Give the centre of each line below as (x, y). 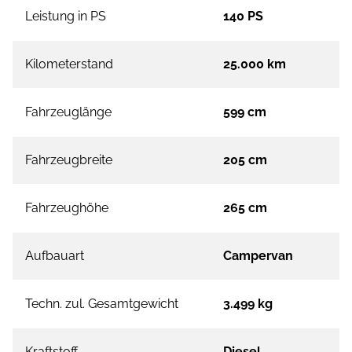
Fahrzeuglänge (68, 112)
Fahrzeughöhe (67, 208)
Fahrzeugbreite (69, 160)
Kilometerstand (69, 64)
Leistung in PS (66, 16)
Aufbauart (55, 256)
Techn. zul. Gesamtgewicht (102, 304)
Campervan (258, 256)
